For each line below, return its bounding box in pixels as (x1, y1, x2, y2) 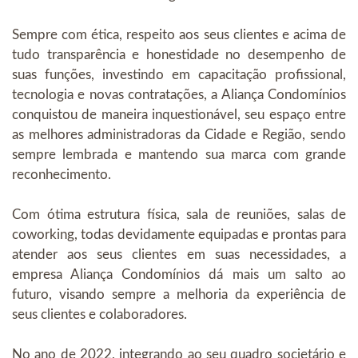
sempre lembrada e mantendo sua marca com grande (12, 148, 346, 161)
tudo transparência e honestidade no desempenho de (12, 48, 346, 62)
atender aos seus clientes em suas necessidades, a (12, 248, 346, 261)
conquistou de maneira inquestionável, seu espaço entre (12, 108, 346, 121)
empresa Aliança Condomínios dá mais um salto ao (12, 268, 346, 281)
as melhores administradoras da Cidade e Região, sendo (12, 128, 346, 141)
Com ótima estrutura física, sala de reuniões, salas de (12, 208, 346, 221)
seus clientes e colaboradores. (12, 308, 187, 321)
